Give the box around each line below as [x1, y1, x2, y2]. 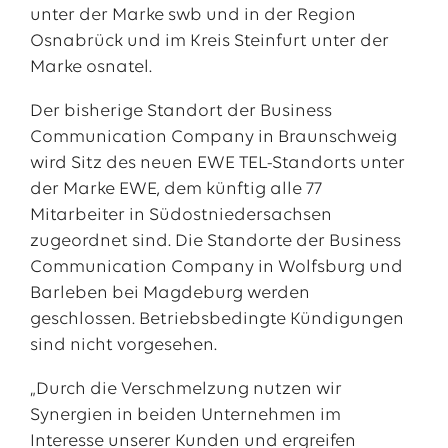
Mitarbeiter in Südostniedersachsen [29, 206, 332, 225]
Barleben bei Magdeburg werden [29, 284, 310, 303]
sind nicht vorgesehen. [29, 336, 217, 355]
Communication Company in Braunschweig [29, 128, 397, 147]
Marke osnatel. [29, 58, 152, 77]
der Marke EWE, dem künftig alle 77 [29, 180, 322, 199]
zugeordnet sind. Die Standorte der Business [29, 232, 401, 251]
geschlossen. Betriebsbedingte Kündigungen [29, 310, 404, 329]
